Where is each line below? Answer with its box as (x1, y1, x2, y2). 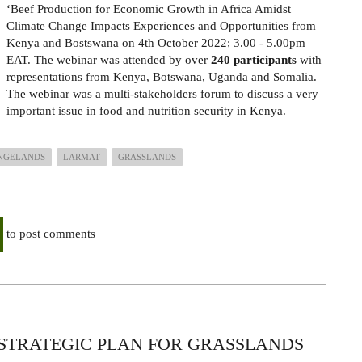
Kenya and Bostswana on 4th (6, 36, 154, 49)
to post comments (3, 226, 95, 240)
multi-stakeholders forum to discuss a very (104, 87, 318, 100)
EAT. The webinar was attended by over (6, 53, 211, 66)
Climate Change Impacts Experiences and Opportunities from (6, 19, 316, 32)
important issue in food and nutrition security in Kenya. (6, 104, 286, 117)
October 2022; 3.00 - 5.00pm (154, 36, 305, 49)
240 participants (211, 53, 297, 66)
